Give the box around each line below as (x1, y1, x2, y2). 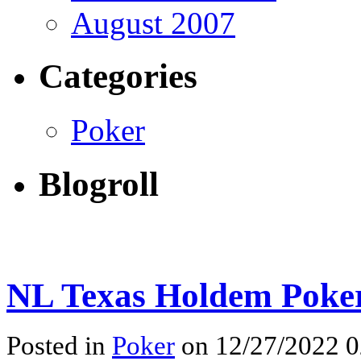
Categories (39, 57, 197, 96)
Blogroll (39, 165, 159, 204)
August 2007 (71, 5, 235, 40)
